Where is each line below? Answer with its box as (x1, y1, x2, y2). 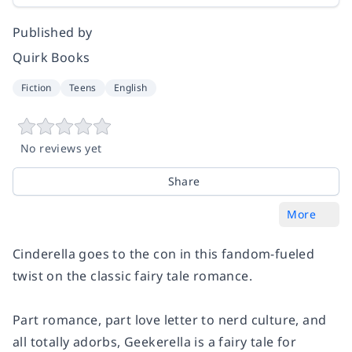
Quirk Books (13, 49, 90, 67)
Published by (13, 24, 93, 42)
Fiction (21, 81, 52, 95)
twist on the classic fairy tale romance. (13, 267, 252, 285)
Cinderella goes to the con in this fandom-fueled (13, 245, 315, 263)
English (113, 81, 148, 95)
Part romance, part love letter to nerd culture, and (13, 311, 327, 329)
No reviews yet (20, 141, 102, 156)
